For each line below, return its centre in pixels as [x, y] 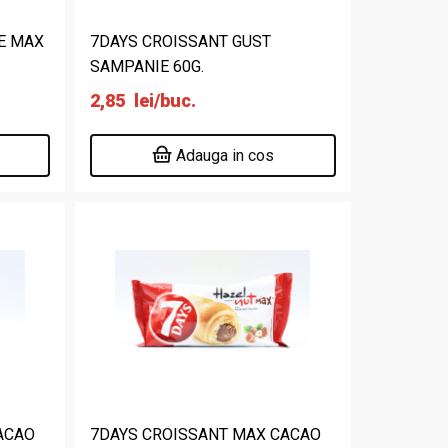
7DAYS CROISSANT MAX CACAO [206, 434]
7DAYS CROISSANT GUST [181, 41]
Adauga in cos [225, 155]
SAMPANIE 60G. [147, 66]
